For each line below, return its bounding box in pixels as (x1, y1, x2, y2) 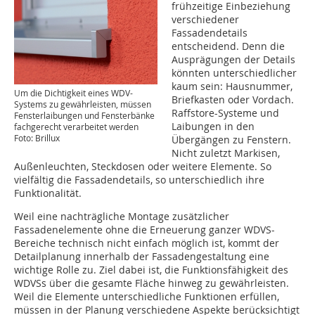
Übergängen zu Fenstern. (172, 133, 291, 147)
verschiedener (172, 13, 239, 27)
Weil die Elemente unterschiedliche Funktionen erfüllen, (14, 290, 279, 304)
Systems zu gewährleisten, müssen (14, 98, 151, 110)
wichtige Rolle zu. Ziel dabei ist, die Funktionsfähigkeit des (14, 263, 288, 277)
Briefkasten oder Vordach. (172, 93, 294, 107)
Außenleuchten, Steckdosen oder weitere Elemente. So (14, 160, 271, 174)
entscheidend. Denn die (172, 39, 285, 53)
